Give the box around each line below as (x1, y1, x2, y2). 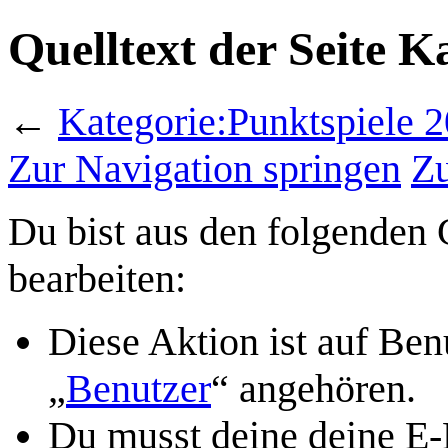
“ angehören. (211, 365, 416, 411)
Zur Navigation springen (8, 145, 401, 191)
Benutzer (66, 365, 211, 411)
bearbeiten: (8, 255, 186, 301)
